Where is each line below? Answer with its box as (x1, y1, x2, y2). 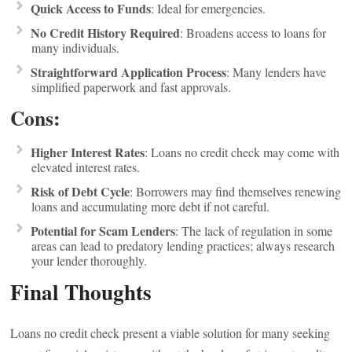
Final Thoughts (10, 277, 152, 307)
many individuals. (31, 39, 120, 56)
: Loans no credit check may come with (145, 144, 340, 160)
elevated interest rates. (31, 159, 141, 175)
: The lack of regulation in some (175, 222, 333, 239)
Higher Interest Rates (31, 143, 145, 161)
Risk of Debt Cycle (31, 182, 130, 200)
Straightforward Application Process (31, 63, 227, 81)
